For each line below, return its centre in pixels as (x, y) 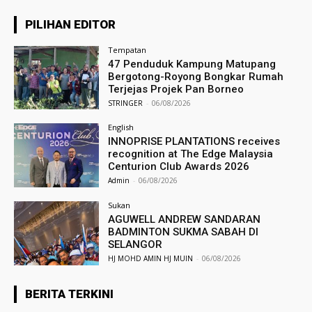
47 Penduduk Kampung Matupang (192, 64)
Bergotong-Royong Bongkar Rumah (196, 76)
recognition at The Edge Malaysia (191, 154)
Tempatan (127, 49)
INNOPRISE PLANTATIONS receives (194, 142)
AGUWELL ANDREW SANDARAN (185, 220)
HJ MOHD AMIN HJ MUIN (151, 259)
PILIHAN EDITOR (70, 24)
